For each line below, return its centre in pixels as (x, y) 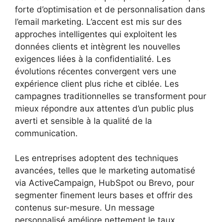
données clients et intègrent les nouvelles (98, 46)
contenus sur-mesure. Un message (85, 208)
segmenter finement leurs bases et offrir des (104, 195)
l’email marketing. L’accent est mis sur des (98, 22)
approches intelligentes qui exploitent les (96, 34)
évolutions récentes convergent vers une (96, 71)
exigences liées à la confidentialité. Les (93, 59)
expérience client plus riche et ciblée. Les (97, 83)
